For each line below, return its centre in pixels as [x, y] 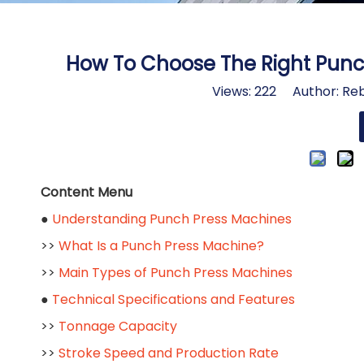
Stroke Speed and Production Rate [169, 353]
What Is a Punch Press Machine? [161, 246]
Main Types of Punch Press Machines [175, 273]
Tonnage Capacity [118, 326]
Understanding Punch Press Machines [172, 219]
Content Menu [87, 192]
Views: [233, 91]
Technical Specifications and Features [173, 299]
